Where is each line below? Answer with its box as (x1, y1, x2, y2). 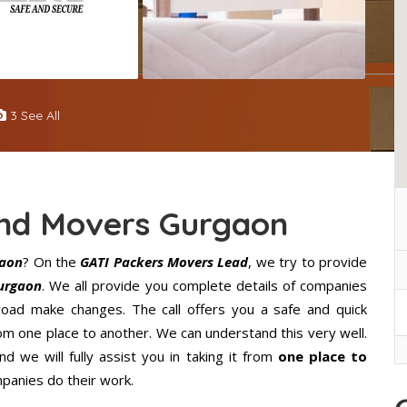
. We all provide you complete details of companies (42, 276, 368, 295)
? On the (23, 253, 81, 272)
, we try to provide (248, 253, 368, 272)
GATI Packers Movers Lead (80, 253, 249, 272)
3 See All (6, 107, 60, 124)
